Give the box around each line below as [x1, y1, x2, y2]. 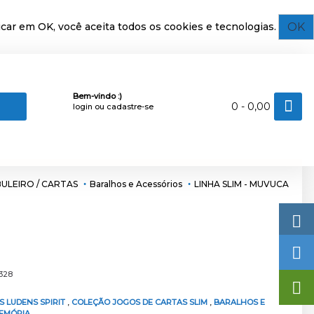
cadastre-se [106, 101, 153, 111]
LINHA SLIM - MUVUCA [194, 178, 289, 189]
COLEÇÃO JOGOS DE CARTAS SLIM [71, 297, 210, 307]
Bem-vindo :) [72, 90, 122, 101]
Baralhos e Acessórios [90, 178, 182, 189]
